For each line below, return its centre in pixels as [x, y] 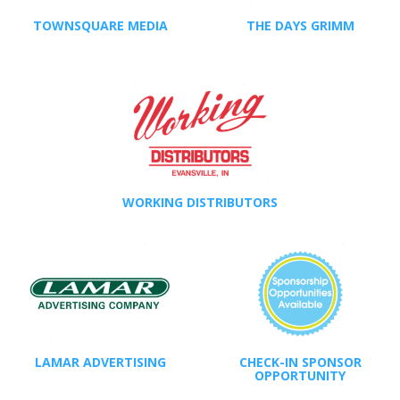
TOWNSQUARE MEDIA [100, 25]
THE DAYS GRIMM [300, 25]
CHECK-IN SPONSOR [300, 362]
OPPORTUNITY [300, 375]
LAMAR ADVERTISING [100, 362]
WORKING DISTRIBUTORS [200, 203]
